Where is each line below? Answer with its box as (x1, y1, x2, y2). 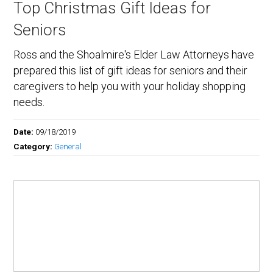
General (54, 141, 82, 152)
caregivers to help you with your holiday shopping (13, 80, 246, 93)
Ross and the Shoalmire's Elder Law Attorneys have (13, 48, 255, 62)
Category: (13, 141, 55, 152)
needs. (13, 96, 45, 109)
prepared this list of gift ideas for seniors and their (13, 64, 248, 77)
